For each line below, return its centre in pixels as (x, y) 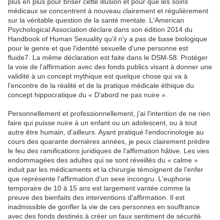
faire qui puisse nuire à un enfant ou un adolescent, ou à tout (102, 123)
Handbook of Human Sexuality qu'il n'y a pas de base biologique (108, 39)
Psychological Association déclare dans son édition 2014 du (100, 30)
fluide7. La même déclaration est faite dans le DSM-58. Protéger (108, 58)
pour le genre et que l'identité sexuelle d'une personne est (98, 48)
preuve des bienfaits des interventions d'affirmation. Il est (96, 198)
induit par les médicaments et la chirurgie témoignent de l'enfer (106, 170)
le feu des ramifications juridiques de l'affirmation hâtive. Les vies (109, 151)
